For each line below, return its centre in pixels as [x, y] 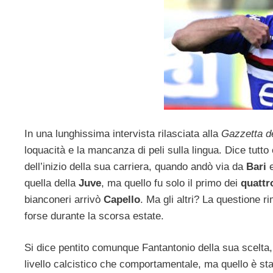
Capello [122, 199]
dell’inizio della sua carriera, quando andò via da [135, 166]
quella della [51, 183]
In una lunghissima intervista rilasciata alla [123, 133]
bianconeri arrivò [64, 199]
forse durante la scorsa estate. [94, 216]
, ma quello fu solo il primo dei [169, 183]
